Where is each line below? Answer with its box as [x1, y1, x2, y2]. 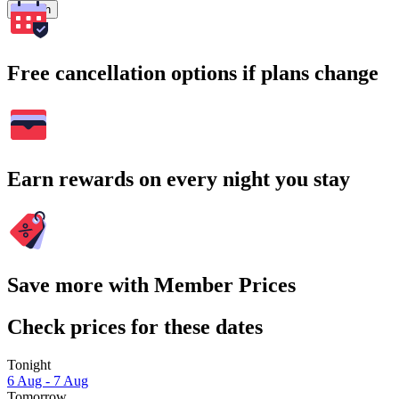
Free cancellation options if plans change [7, 61, 379, 85]
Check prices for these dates [7, 314, 263, 338]
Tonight [7, 356, 51, 372]
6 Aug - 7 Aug [7, 372, 88, 388]
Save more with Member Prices [7, 273, 296, 297]
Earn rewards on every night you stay [7, 167, 350, 191]
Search [14, 3, 51, 17]
